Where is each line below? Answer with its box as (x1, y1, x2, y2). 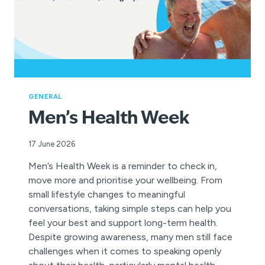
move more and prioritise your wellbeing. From (28, 174, 222, 186)
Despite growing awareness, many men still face (28, 231, 232, 243)
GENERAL (28, 92, 62, 101)
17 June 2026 (28, 139, 75, 148)
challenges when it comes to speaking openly (28, 245, 221, 257)
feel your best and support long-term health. (28, 216, 218, 228)
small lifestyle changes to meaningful (28, 188, 185, 200)
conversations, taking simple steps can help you (28, 202, 231, 214)
